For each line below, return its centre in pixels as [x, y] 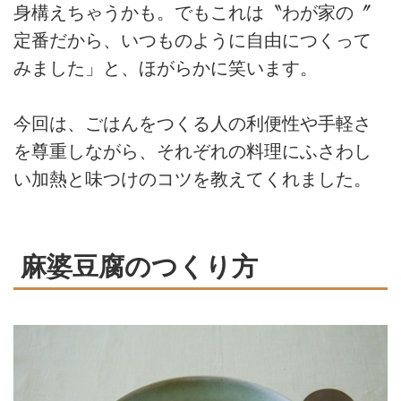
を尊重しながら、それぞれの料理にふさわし [192, 151]
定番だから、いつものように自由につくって [192, 40]
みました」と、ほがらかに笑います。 [166, 68]
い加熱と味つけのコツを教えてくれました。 [192, 179]
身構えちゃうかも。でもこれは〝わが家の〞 [192, 12]
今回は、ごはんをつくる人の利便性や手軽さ [192, 123]
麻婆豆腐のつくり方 [139, 266]
